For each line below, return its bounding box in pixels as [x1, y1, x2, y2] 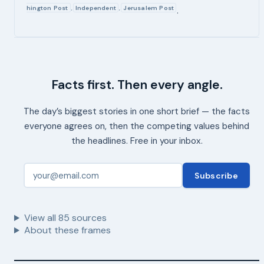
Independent [75, 4, 117, 12]
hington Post [27, 4, 68, 12]
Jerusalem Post [123, 4, 174, 12]
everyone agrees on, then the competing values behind [24, 120, 249, 132]
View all [24, 212, 58, 225]
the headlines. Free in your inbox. [71, 134, 203, 147]
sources [69, 212, 107, 225]
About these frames [24, 224, 111, 237]
